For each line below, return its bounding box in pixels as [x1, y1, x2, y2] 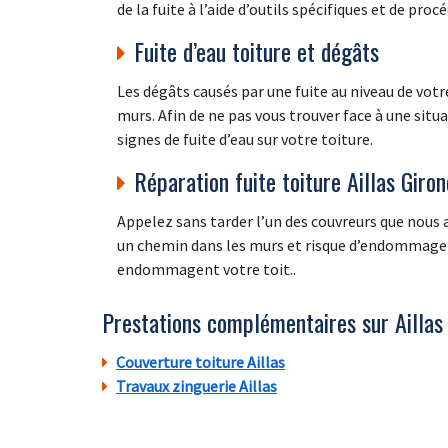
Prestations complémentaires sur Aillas [102, 304, 443, 341]
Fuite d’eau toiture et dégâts [134, 33, 379, 70]
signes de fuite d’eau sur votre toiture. [117, 129, 373, 150]
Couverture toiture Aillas [116, 352, 285, 373]
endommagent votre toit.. [117, 259, 296, 280]
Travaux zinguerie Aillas [116, 376, 277, 397]
